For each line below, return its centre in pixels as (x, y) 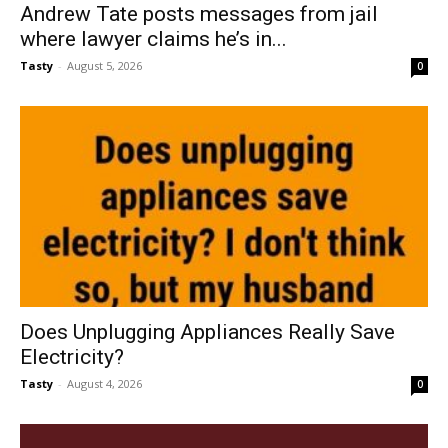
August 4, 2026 (104, 384)
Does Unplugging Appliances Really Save (207, 332)
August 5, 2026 (104, 65)
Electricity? (72, 357)
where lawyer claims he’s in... (153, 38)
